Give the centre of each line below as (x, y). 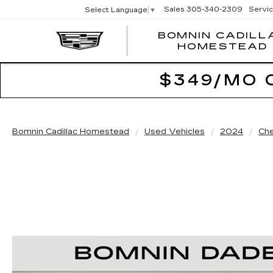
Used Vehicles (175, 132)
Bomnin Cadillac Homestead (71, 132)
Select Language (116, 10)
